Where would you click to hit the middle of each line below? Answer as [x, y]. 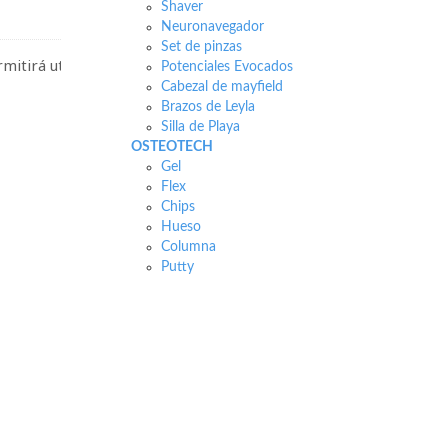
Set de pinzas [201, 47]
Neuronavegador [212, 27]
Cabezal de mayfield [221, 87]
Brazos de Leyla [207, 107]
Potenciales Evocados [226, 67]
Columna [188, 247]
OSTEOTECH [171, 147]
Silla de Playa [200, 127]
